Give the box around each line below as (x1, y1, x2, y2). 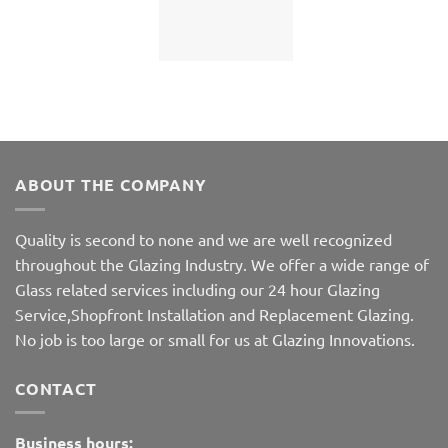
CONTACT (15, 377, 97, 399)
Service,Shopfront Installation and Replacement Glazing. (15, 303, 414, 324)
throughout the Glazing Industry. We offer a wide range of (15, 253, 429, 274)
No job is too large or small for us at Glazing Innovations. (15, 328, 415, 349)
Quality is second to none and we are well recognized (15, 228, 392, 249)
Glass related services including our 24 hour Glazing (15, 278, 380, 299)
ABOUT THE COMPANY (15, 174, 207, 196)
